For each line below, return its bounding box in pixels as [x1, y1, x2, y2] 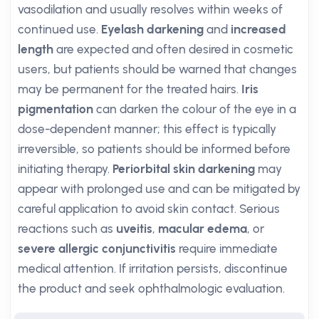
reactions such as [18, 221, 116, 236]
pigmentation [18, 102, 93, 116]
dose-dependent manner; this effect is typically [18, 122, 276, 136]
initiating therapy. [18, 162, 113, 176]
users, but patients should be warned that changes [18, 62, 297, 76]
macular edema [158, 221, 247, 236]
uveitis [116, 221, 152, 236]
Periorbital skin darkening [113, 162, 255, 176]
